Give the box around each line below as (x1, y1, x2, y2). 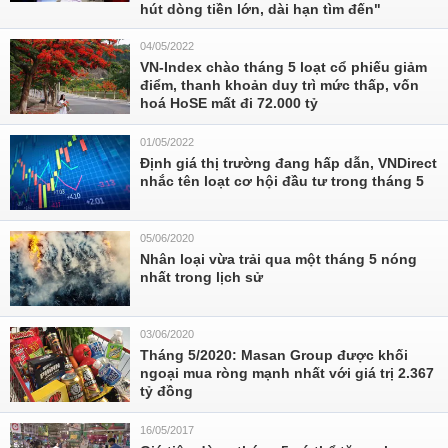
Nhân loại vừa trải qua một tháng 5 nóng (140, 251, 417, 267)
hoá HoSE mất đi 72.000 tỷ (140, 95, 318, 111)
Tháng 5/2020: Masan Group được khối (140, 347, 408, 363)
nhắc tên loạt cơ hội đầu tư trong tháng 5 (140, 173, 424, 189)
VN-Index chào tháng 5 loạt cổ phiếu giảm (140, 59, 427, 75)
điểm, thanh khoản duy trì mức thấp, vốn (140, 77, 419, 93)
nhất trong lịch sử (140, 269, 263, 285)
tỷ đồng (140, 383, 193, 399)
